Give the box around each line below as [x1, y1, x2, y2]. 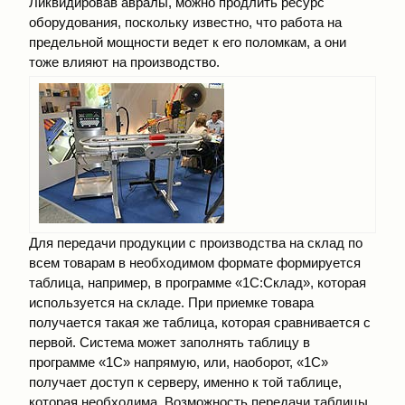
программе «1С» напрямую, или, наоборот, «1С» [29, 354, 328, 370]
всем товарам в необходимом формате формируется [29, 255, 361, 270]
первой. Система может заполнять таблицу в [29, 334, 310, 350]
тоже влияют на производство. [29, 53, 220, 70]
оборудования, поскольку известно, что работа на [29, 14, 342, 30]
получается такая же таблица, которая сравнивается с [29, 315, 371, 330]
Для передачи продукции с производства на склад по [29, 235, 363, 250]
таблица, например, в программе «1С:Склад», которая [29, 275, 366, 290]
